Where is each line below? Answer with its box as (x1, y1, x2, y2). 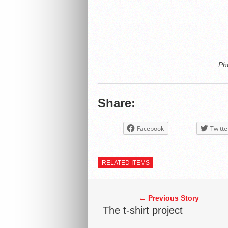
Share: (97, 96, 135, 110)
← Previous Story (138, 194, 199, 202)
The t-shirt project (102, 205, 183, 216)
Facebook (136, 124, 164, 133)
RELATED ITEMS (102, 159, 150, 166)
